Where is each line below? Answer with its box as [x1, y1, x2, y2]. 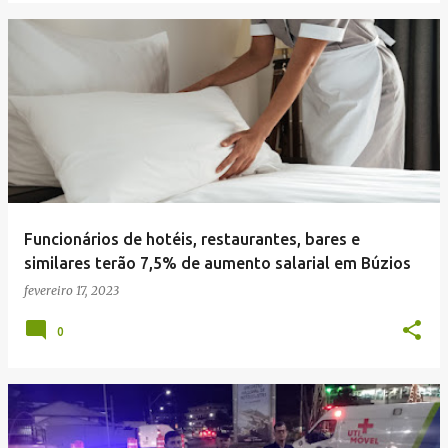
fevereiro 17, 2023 [24, 283, 119, 298]
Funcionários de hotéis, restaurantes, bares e [24, 230, 360, 248]
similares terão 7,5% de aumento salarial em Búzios [24, 254, 411, 272]
